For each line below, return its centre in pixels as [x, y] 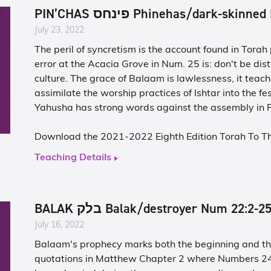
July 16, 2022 [60, 225]
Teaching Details [73, 158]
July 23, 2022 [60, 31]
